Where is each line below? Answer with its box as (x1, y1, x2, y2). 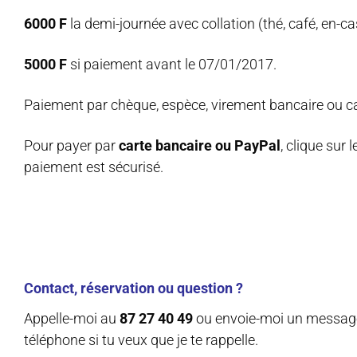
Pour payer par (24, 137, 119, 155)
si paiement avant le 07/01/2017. (67, 56, 277, 73)
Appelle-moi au (24, 309, 120, 327)
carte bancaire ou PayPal (119, 137, 280, 155)
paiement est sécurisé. (24, 159, 163, 176)
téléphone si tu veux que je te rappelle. (24, 331, 258, 348)
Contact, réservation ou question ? (24, 279, 243, 296)
